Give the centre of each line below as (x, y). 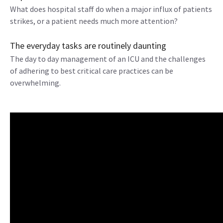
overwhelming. (35, 83)
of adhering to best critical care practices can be (92, 71)
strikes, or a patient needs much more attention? (94, 21)
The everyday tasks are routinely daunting (88, 46)
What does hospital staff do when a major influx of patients (111, 9)
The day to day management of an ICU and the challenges (108, 59)
